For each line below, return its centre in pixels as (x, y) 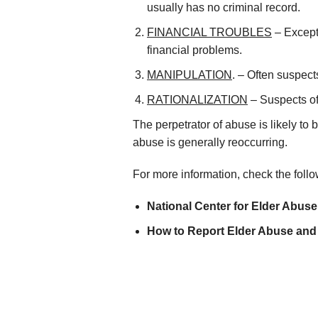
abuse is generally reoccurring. (210, 142)
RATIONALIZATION (197, 99)
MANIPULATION (190, 75)
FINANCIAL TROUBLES (209, 32)
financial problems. (194, 50)
